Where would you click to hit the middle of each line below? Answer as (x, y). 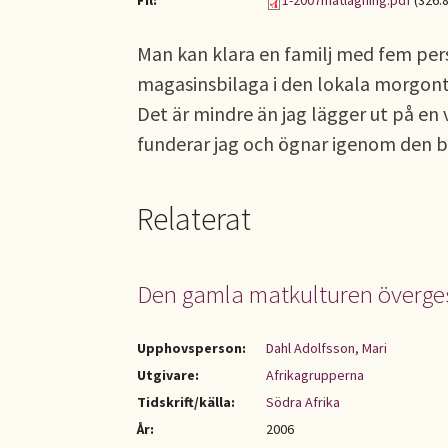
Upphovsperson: (191, 348)
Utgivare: (168, 375)
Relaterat (194, 219)
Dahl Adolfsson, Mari (326, 348)
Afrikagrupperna (315, 375)
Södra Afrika (303, 402)
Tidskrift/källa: (186, 402)
